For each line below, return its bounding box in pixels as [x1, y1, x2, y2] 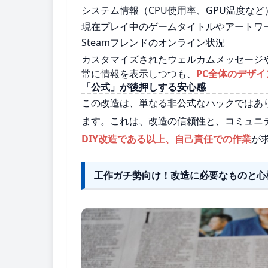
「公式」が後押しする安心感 [81, 80, 206, 93]
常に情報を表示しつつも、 [81, 66, 196, 80]
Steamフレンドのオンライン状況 [81, 36, 225, 50]
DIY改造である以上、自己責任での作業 [81, 132, 251, 145]
